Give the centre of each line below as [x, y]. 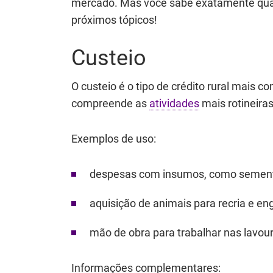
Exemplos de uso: [114, 139]
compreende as [110, 103]
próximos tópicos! [114, 20]
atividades [174, 103]
